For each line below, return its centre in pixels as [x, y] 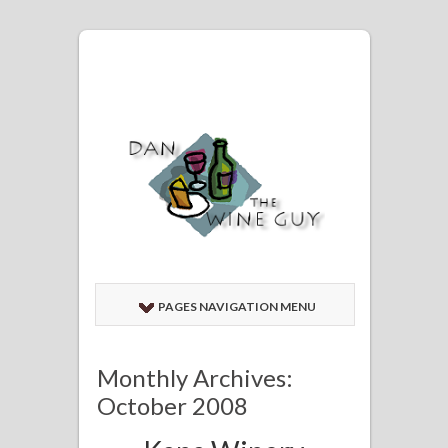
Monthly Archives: [195, 377]
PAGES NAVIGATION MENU [237, 306]
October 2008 [172, 405]
